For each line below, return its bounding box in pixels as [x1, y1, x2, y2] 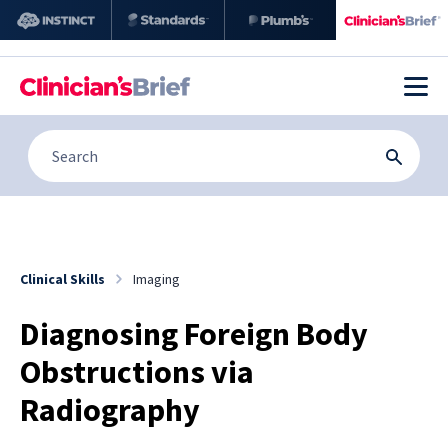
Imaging [133, 269, 180, 288]
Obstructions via [20, 351, 254, 392]
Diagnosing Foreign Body [20, 313, 368, 354]
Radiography [20, 389, 200, 430]
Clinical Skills [20, 269, 105, 288]
